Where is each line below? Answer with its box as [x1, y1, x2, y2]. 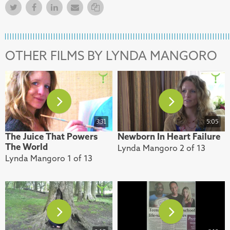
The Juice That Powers [5, 130, 98, 142]
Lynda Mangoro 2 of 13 [117, 142, 205, 153]
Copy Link [100, 2, 141, 13]
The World [5, 141, 48, 152]
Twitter [17, 2, 47, 13]
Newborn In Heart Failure [117, 130, 221, 142]
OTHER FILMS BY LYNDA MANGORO [5, 47, 217, 64]
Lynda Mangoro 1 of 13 [5, 152, 92, 163]
